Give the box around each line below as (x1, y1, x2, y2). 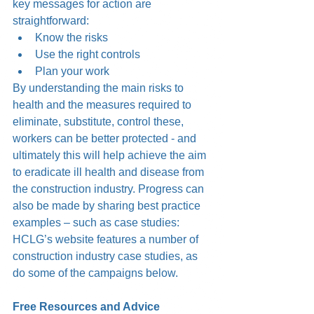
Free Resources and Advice (13, 301, 160, 313)
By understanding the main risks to (13, 82, 186, 94)
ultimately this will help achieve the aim (13, 149, 209, 161)
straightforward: (13, 15, 95, 27)
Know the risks (35, 32, 114, 43)
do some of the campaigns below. (13, 267, 178, 279)
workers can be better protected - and (13, 132, 199, 144)
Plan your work (35, 65, 112, 77)
